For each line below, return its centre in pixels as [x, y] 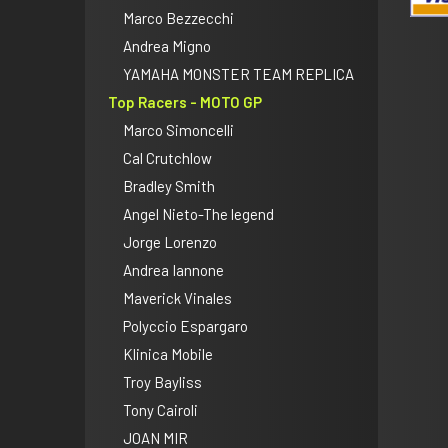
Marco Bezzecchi [178, 17]
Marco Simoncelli [178, 129]
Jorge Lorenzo [170, 241]
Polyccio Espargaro [185, 325]
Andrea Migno [167, 45]
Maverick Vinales [177, 297]
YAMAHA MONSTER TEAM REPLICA [238, 73]
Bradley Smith [169, 185]
